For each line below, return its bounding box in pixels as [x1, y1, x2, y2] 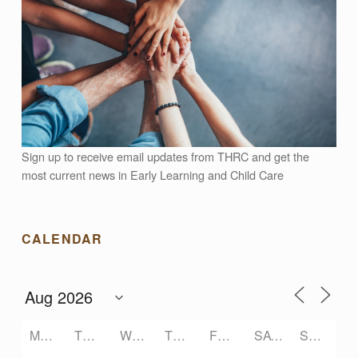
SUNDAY [308, 326, 321, 345]
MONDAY [39, 326, 53, 345]
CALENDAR [21, 229, 103, 249]
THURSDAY [172, 326, 185, 345]
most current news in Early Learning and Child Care [21, 166, 284, 184]
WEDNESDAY [131, 326, 145, 345]
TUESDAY [82, 326, 96, 345]
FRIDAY [217, 326, 231, 345]
